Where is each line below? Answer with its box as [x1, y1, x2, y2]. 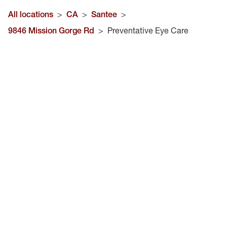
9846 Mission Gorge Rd [8, 25, 94, 35]
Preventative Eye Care [107, 25, 188, 35]
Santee [91, 9, 117, 19]
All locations [8, 9, 53, 19]
